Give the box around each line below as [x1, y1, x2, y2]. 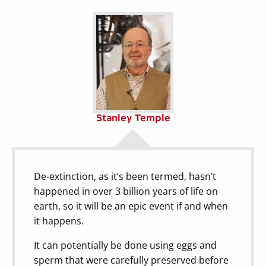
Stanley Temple [96, 112, 170, 123]
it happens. [34, 214, 84, 227]
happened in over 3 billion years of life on [34, 184, 218, 198]
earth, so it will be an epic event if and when [34, 199, 228, 213]
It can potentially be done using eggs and [34, 238, 217, 252]
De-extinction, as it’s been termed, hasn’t [34, 169, 216, 183]
